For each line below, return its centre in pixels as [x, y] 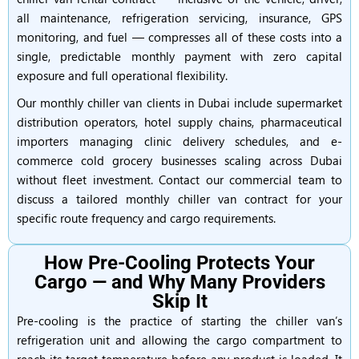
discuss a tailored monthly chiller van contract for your [179, 199]
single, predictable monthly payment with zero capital [179, 56]
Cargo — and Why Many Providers [179, 282]
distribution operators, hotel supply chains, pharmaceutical [179, 122]
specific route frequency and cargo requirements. [146, 218]
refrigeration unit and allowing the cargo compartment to [179, 340]
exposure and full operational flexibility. [122, 75]
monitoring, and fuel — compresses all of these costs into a [179, 37]
